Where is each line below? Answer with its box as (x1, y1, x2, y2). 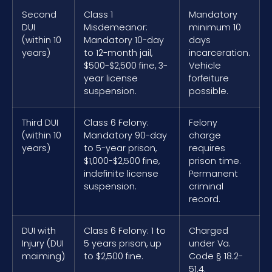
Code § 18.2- (189, 250, 243, 262)
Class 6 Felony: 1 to (84, 224, 166, 237)
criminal (189, 180, 223, 192)
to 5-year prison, (84, 141, 157, 154)
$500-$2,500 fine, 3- (84, 59, 168, 72)
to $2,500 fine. (84, 250, 143, 262)
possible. (189, 84, 228, 97)
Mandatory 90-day (84, 129, 167, 141)
